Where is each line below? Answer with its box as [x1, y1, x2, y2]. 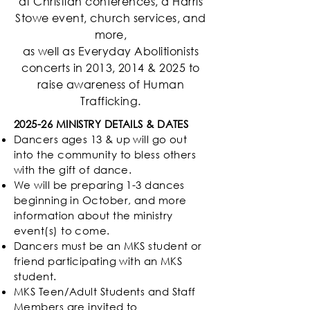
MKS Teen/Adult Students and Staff [14, 284, 196, 299]
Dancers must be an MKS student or [14, 239, 202, 253]
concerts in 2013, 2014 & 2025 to [21, 60, 200, 75]
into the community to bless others [14, 147, 197, 162]
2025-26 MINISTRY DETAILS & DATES [14, 117, 189, 131]
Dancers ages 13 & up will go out [14, 132, 188, 147]
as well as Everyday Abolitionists [22, 44, 199, 59]
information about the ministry [14, 208, 173, 223]
